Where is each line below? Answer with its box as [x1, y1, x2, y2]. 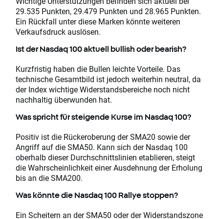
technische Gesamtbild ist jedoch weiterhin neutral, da [16, 73, 201, 84]
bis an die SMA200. [16, 173, 83, 183]
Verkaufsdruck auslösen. [16, 26, 101, 37]
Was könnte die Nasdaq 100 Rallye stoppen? [16, 191, 178, 200]
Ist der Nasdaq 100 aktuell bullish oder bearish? [16, 44, 186, 53]
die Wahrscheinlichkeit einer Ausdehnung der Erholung [16, 162, 202, 173]
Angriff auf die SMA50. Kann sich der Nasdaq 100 [16, 142, 188, 153]
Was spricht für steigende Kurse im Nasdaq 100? [16, 112, 191, 121]
